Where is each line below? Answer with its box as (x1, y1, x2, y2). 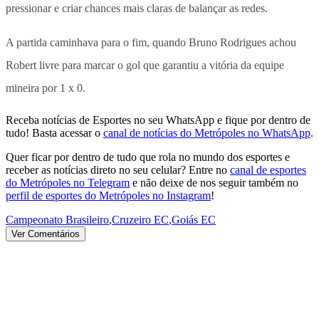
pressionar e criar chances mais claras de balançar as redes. (6, 1, 268, 14)
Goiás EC (172, 213, 216, 226)
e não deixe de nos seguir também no (132, 176, 298, 189)
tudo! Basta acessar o (6, 126, 100, 139)
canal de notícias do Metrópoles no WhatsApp (103, 126, 310, 139)
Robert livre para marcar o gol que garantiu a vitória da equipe (6, 58, 284, 71)
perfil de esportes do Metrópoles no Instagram (6, 189, 211, 202)
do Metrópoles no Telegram (6, 176, 130, 189)
